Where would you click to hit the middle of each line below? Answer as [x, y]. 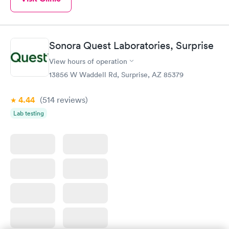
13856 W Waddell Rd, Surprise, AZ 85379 [116, 74]
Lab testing [29, 113]
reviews [70, 99]
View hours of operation [88, 61]
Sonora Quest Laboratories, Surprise [131, 45]
